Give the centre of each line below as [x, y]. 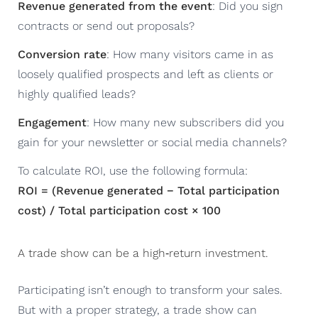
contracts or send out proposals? [106, 26]
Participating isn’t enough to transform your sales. [150, 290]
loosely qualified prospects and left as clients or [146, 74]
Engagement [52, 122]
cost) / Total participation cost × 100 [119, 210]
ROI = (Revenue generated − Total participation [149, 190]
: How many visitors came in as [190, 54]
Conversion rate [62, 54]
